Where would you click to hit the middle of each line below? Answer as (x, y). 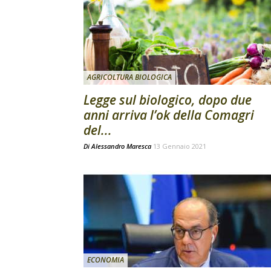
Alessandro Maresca (121, 146)
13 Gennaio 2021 (180, 146)
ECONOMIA (106, 260)
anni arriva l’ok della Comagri (169, 115)
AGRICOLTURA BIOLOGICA (129, 77)
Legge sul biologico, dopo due (168, 100)
